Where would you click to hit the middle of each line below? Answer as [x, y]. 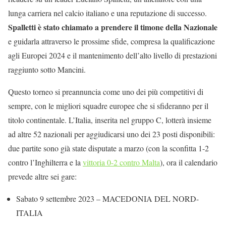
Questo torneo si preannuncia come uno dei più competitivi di [106, 92]
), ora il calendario [189, 162]
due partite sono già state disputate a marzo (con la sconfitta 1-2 [108, 148]
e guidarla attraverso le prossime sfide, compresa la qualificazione [111, 41]
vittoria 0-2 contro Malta [121, 162]
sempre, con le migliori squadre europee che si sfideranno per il [108, 106]
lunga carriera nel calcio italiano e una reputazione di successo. [107, 13]
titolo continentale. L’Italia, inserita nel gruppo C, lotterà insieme [110, 120]
